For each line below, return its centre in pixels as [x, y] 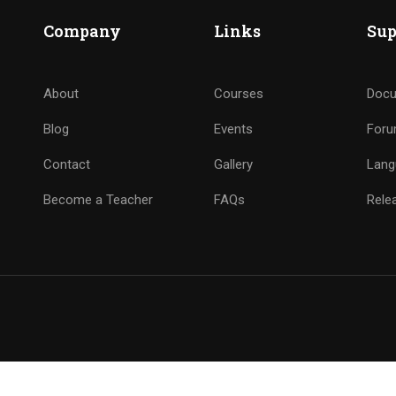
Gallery [233, 164]
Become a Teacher [98, 200]
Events [233, 129]
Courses [238, 94]
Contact [66, 164]
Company [82, 31]
